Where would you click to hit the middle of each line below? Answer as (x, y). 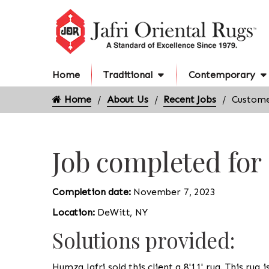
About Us (127, 99)
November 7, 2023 (174, 192)
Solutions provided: (144, 240)
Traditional (128, 75)
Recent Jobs (190, 99)
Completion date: (93, 192)
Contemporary (222, 75)
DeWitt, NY (122, 212)
